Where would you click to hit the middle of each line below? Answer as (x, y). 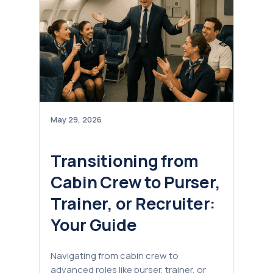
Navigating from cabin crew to (115, 255)
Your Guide (94, 225)
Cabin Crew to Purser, (136, 182)
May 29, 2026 (76, 120)
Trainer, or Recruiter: (133, 204)
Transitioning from (125, 161)
